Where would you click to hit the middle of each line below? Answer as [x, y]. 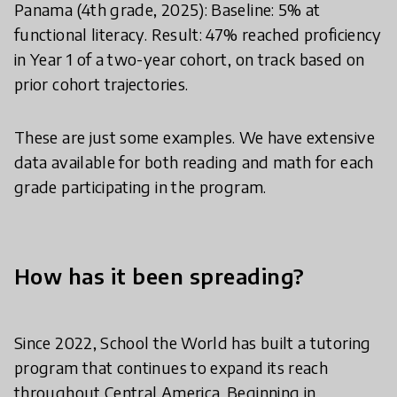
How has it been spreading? [160, 275]
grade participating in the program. [140, 186]
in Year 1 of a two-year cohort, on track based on [190, 58]
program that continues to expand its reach [171, 367]
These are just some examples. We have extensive [195, 136]
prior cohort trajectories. [101, 83]
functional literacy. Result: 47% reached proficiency [198, 34]
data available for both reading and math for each [194, 161]
